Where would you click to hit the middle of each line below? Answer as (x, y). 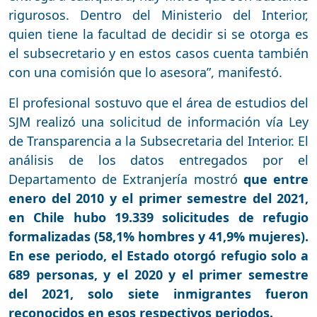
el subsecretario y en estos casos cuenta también (158, 53)
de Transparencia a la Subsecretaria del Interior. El (158, 140)
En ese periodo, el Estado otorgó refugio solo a (158, 255)
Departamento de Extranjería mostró (126, 179)
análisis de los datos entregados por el (158, 160)
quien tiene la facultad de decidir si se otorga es (158, 34)
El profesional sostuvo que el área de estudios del (158, 102)
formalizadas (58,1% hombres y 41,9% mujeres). (158, 236)
